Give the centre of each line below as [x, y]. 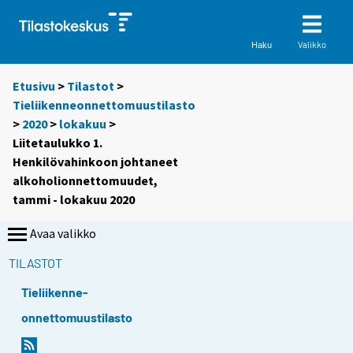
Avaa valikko [63, 234]
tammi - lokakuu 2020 [74, 200]
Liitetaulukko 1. [58, 143]
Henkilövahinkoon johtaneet [95, 162]
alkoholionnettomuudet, [85, 181]
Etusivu [34, 86]
